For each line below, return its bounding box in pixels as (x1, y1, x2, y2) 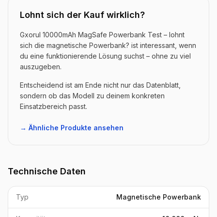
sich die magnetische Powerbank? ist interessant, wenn (20, 41, 196, 49)
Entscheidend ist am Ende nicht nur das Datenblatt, (20, 80, 181, 89)
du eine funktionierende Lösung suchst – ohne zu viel (20, 51, 191, 60)
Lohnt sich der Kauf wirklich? (20, 9, 145, 20)
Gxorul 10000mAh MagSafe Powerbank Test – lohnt (20, 30, 185, 39)
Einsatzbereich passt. (20, 102, 87, 110)
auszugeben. (20, 62, 62, 71)
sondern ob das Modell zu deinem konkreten (20, 91, 165, 100)
